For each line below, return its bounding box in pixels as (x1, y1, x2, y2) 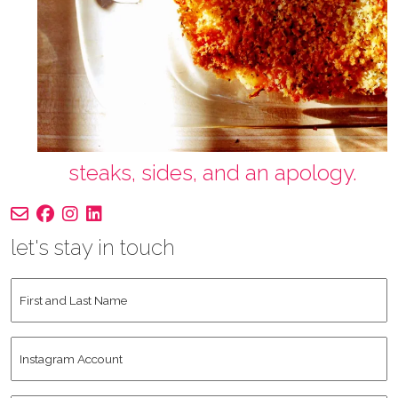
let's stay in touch (11, 234, 175, 260)
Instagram (10, 338, 81, 355)
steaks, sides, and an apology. (68, 159, 357, 186)
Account (10, 360, 68, 378)
